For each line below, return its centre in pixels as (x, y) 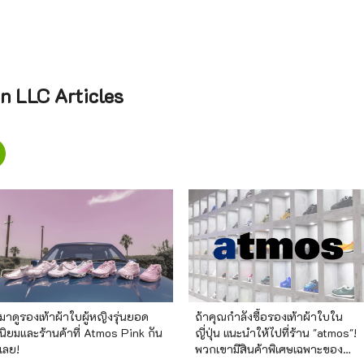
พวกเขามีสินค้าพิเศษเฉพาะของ (269, 349)
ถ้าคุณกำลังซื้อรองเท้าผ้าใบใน (269, 316)
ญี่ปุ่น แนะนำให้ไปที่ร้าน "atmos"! (275, 332)
